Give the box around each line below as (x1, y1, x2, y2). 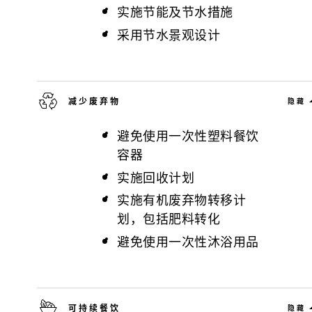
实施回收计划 (117, 167, 194, 187)
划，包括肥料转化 (117, 209, 220, 228)
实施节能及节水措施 (117, 2, 233, 22)
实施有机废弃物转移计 (117, 190, 246, 210)
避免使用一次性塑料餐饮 (117, 126, 259, 146)
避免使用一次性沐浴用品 (117, 231, 259, 251)
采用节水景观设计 (117, 24, 220, 44)
